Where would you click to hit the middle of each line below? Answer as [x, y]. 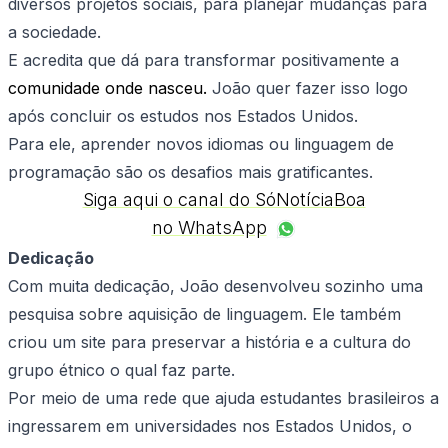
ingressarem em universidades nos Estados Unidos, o [210, 426]
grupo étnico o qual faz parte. [121, 370]
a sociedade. [54, 32]
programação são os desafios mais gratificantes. [190, 172]
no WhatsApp [209, 228]
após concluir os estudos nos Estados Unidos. [183, 116]
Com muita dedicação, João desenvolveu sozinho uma [215, 286]
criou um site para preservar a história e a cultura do [209, 342]
